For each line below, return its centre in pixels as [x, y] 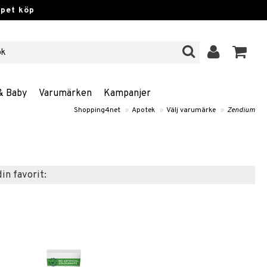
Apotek [143, 110]
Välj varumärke [191, 110]
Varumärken [65, 94]
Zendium [241, 110]
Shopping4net [97, 110]
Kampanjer [127, 94]
